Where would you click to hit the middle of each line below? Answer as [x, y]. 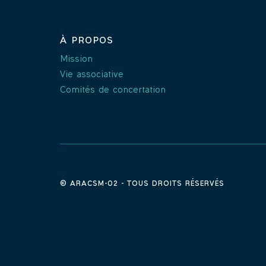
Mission [76, 59]
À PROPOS [86, 41]
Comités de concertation [113, 90]
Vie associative [91, 75]
